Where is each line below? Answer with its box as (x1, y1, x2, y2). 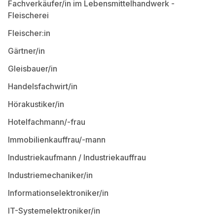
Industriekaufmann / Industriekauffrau (8, 152, 146, 162)
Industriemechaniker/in (8, 170, 93, 180)
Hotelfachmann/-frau (8, 117, 85, 127)
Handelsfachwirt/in (8, 81, 77, 91)
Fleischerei (8, 10, 49, 20)
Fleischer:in (8, 28, 50, 38)
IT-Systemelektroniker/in (8, 206, 100, 216)
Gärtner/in (8, 46, 45, 56)
